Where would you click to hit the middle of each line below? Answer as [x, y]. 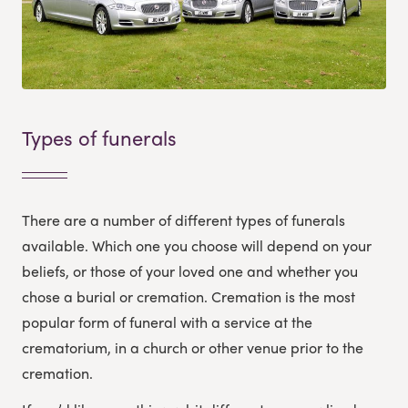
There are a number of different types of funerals [184, 219]
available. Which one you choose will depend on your [197, 245]
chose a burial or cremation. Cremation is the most [189, 296]
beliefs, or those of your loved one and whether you [190, 270]
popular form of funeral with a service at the [167, 321]
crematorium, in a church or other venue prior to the [193, 347]
